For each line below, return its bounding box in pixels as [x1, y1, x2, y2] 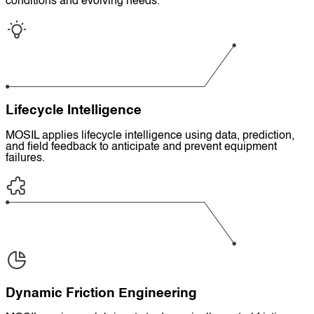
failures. [6, 152, 45, 164]
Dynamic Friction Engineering [6, 287, 197, 300]
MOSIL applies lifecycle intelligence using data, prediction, [6, 130, 294, 142]
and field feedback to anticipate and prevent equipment [6, 141, 277, 153]
